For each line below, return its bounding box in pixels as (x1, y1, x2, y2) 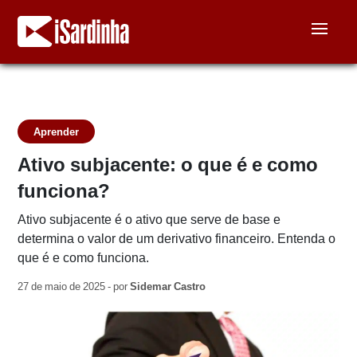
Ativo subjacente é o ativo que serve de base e (18, 210, 281, 229)
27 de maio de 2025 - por (18, 279, 131, 294)
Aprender (33, 124, 80, 139)
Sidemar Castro (130, 279, 206, 294)
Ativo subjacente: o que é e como (18, 151, 319, 178)
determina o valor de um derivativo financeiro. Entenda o (18, 229, 336, 248)
